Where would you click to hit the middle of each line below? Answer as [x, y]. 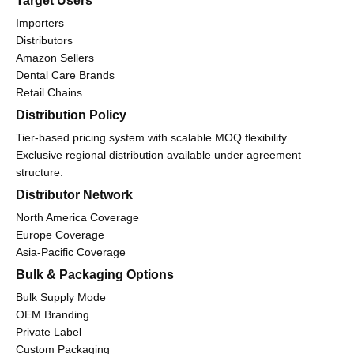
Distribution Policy [71, 115]
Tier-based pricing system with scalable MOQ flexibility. [153, 138]
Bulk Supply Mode [61, 298]
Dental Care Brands [65, 75]
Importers [40, 23]
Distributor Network [74, 195]
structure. [40, 173]
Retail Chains [49, 93]
